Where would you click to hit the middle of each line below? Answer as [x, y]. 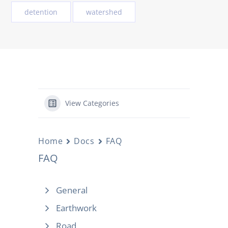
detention [41, 12]
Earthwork [76, 208]
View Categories [92, 103]
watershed [104, 12]
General [72, 190]
